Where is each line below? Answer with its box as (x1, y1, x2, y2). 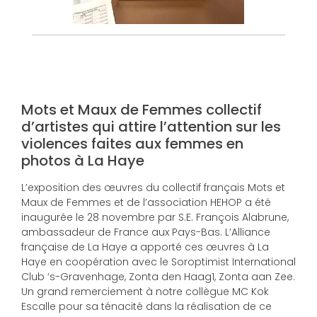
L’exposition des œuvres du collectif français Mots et (21, 180, 285, 195)
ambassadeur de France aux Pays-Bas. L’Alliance (21, 225, 270, 240)
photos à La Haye (21, 151, 144, 171)
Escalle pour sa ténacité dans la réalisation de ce (21, 299, 272, 314)
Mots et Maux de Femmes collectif (21, 100, 262, 120)
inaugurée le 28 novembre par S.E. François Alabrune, (21, 210, 289, 225)
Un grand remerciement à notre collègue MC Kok (21, 284, 269, 299)
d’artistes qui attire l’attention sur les (21, 117, 281, 137)
